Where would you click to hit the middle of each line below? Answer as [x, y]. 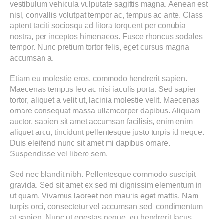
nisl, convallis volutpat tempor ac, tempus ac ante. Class [106, 15]
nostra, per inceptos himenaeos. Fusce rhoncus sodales [106, 36]
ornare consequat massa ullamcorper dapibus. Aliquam [105, 111]
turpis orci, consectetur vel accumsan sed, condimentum [106, 207]
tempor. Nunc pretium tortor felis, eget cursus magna [99, 47]
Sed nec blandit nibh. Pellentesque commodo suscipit [103, 174]
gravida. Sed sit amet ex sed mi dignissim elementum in [106, 185]
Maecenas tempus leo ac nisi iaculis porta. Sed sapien [104, 89]
